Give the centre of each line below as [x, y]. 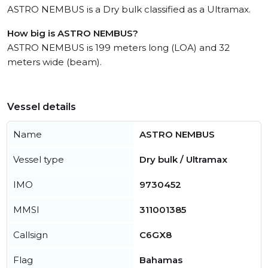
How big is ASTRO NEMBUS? [73, 33]
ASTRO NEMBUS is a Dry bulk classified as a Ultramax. [129, 10]
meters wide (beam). [54, 62]
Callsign [31, 235]
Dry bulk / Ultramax [183, 160]
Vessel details [42, 107]
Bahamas [161, 260]
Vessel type [39, 160]
